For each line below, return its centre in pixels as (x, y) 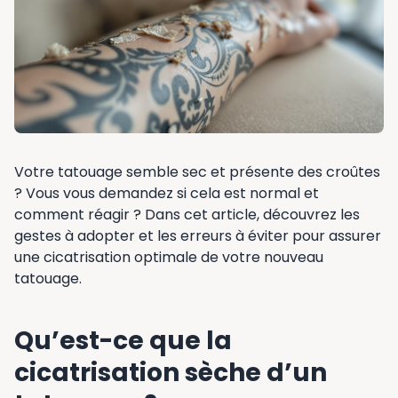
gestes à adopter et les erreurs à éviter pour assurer (198, 236)
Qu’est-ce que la (123, 341)
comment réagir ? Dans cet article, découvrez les (187, 215)
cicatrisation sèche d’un (171, 373)
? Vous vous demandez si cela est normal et (167, 194)
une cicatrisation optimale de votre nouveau (169, 258)
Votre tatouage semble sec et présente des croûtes (197, 172)
